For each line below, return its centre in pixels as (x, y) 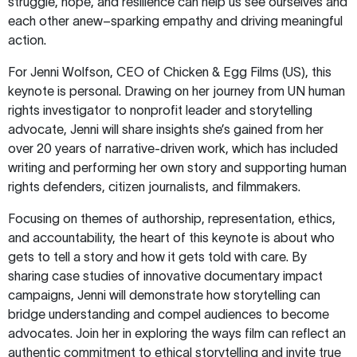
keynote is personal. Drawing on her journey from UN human (177, 90)
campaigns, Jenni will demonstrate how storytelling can (164, 294)
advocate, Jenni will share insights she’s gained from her (166, 129)
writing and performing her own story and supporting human (177, 167)
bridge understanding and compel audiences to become (169, 314)
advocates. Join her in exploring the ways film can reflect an (177, 333)
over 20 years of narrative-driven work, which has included (173, 148)
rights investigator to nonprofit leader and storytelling (160, 110)
